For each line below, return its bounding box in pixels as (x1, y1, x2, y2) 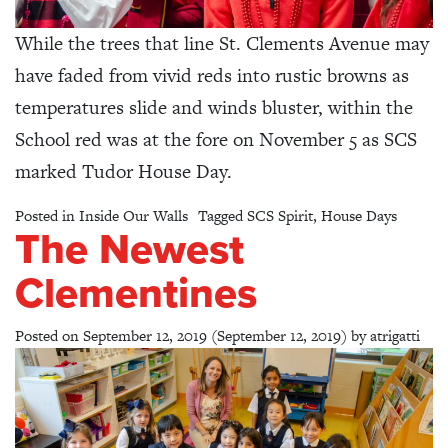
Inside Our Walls (79, 205, 188, 227)
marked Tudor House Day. (15, 158, 232, 186)
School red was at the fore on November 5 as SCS (15, 126, 417, 154)
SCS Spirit (247, 205, 313, 227)
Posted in (15, 205, 79, 227)
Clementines (15, 268, 257, 320)
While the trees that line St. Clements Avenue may (15, 30, 429, 58)
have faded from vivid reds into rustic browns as (15, 62, 409, 90)
